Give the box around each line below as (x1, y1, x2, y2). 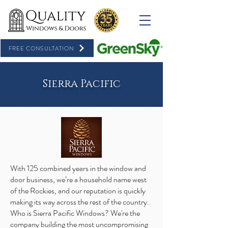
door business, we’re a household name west (10, 174, 147, 185)
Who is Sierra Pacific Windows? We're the (10, 207, 140, 219)
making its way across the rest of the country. (10, 196, 149, 208)
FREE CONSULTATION (8, 44, 74, 52)
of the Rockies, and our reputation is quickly (10, 185, 146, 196)
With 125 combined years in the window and (10, 162, 146, 174)
